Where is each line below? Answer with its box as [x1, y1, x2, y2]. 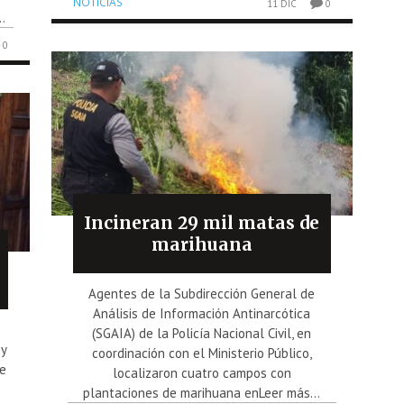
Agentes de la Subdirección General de [88, 285, 316, 303]
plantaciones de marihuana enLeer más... [83, 384, 321, 402]
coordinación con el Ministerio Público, [91, 344, 312, 363]
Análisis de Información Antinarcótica [93, 305, 311, 323]
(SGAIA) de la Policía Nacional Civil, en [92, 325, 312, 343]
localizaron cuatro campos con [112, 364, 291, 382]
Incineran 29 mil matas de [84, 212, 320, 234]
